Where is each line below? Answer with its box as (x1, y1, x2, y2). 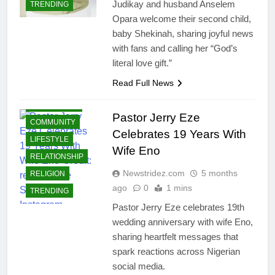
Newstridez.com (122, 168, 185, 179)
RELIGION (30, 169, 65, 178)
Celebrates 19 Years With (112, 128, 246, 141)
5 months (201, 168, 238, 179)
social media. (112, 261, 165, 272)
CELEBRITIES (30, 100, 78, 109)
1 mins (166, 183, 192, 193)
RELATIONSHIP (30, 152, 83, 161)
